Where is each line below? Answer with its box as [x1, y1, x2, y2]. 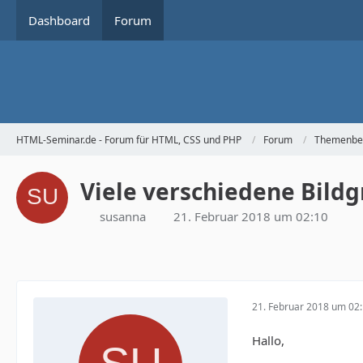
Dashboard [28, 12, 90, 28]
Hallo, [252, 332, 284, 348]
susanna [100, 208, 146, 224]
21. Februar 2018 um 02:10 [173, 208, 328, 224]
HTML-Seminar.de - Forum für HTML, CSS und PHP [16, 132, 241, 147]
